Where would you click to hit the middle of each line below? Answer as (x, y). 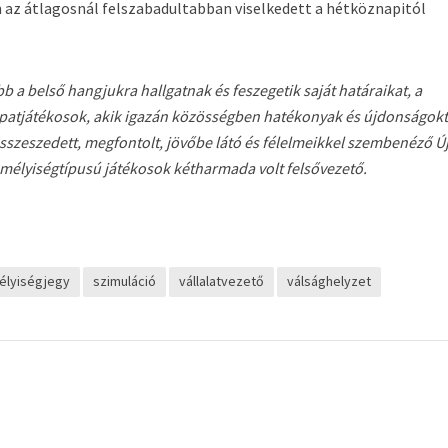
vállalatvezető (222, 281)
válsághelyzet (329, 281)
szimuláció (125, 281)
